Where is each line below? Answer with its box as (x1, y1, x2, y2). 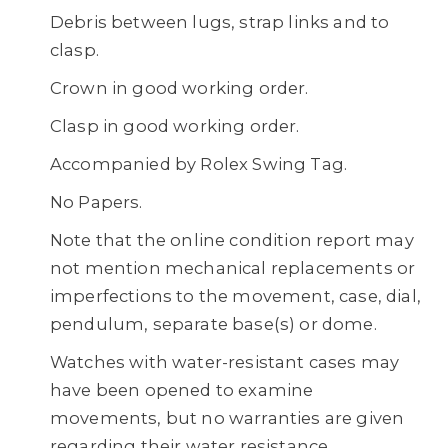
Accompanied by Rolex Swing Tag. (50, 154, 348, 174)
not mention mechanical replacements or (50, 258, 416, 278)
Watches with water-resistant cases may (50, 352, 400, 372)
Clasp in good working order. (50, 116, 300, 136)
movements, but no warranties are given (50, 408, 405, 428)
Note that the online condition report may (50, 230, 414, 250)
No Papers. (50, 192, 143, 212)
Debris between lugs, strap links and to (50, 12, 390, 32)
